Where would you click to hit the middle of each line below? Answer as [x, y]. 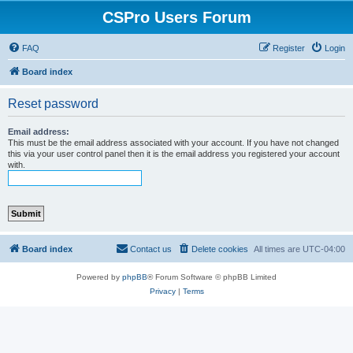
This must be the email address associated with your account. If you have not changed [173, 143]
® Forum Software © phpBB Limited [212, 277]
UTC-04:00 [324, 249]
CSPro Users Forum [176, 17]
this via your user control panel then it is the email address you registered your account [174, 154]
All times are [278, 249]
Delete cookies [220, 249]
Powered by [99, 277]
